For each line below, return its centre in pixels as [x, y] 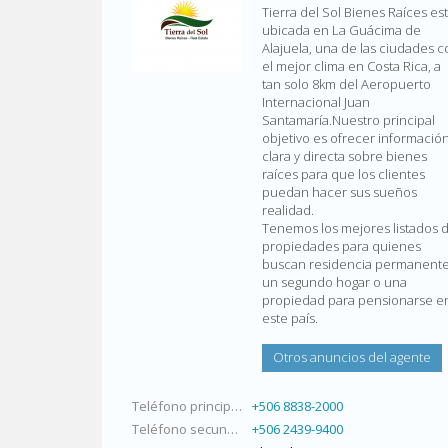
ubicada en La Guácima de [341, 30]
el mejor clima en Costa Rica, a [351, 66]
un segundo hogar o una [334, 282]
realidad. [288, 210]
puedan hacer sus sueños [339, 192]
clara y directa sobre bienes [344, 156]
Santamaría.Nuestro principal [348, 120]
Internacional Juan [316, 102]
